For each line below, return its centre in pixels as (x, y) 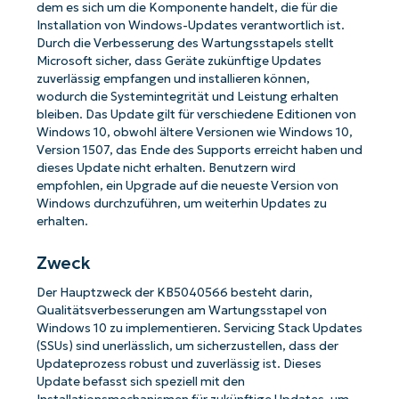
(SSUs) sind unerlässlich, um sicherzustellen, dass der (187, 346)
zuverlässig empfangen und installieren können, (173, 79)
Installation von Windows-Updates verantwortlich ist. (190, 26)
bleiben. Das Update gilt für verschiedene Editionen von (196, 115)
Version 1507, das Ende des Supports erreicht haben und (199, 151)
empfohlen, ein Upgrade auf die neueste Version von (187, 186)
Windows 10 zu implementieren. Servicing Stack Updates (199, 329)
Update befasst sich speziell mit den (140, 382)
